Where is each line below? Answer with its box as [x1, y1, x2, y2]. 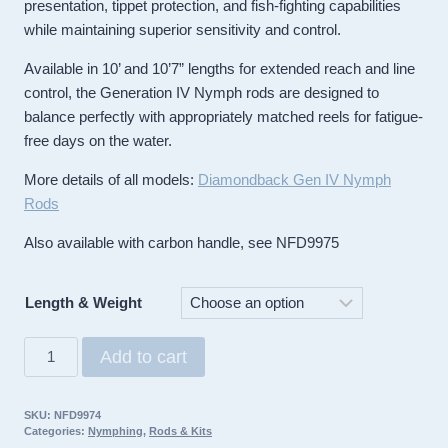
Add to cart [100, 346, 188, 367]
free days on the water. [24, 131, 172, 149]
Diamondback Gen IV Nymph [198, 170, 391, 188]
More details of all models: [24, 170, 198, 188]
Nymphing [88, 424, 143, 437]
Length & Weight [25, 293, 142, 311]
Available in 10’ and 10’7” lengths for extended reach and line [24, 59, 415, 77]
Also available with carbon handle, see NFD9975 [24, 233, 339, 251]
